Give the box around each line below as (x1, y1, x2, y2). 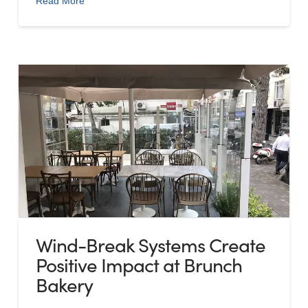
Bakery (35, 271, 93, 298)
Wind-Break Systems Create (35, 231, 266, 258)
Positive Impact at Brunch (35, 251, 243, 278)
